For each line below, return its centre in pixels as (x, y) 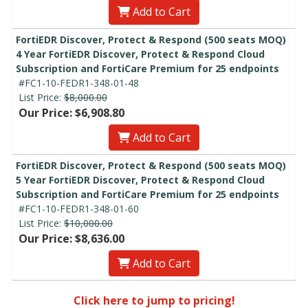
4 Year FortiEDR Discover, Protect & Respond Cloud (140, 54)
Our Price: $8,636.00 (71, 238)
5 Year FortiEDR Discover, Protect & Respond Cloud (140, 179)
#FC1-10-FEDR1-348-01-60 (79, 208)
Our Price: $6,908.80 (71, 112)
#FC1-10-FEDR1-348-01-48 (79, 82)
